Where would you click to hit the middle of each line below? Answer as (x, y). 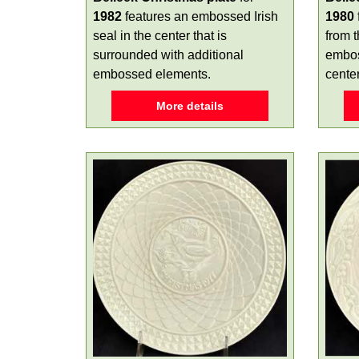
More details (190, 106)
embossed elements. (152, 74)
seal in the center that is (160, 36)
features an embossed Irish (200, 16)
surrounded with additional (168, 55)
